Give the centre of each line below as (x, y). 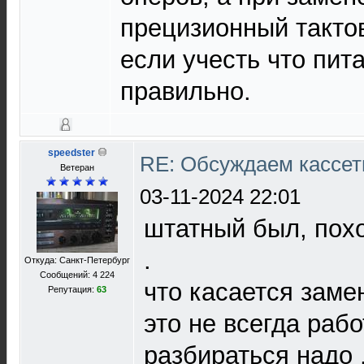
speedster (71, 153)
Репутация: (72, 289)
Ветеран (77, 167)
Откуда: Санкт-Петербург (77, 260)
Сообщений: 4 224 (77, 275)
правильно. (186, 91)
